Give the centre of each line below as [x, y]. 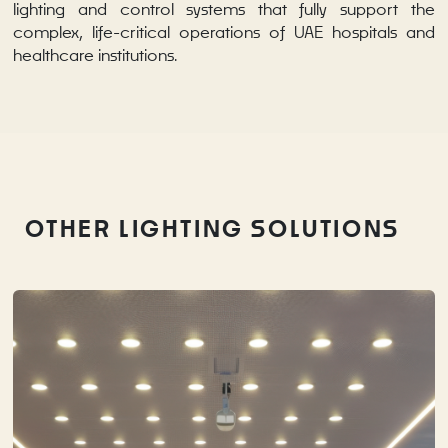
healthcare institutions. [95, 54]
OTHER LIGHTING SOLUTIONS [212, 228]
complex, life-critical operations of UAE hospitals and [224, 31]
